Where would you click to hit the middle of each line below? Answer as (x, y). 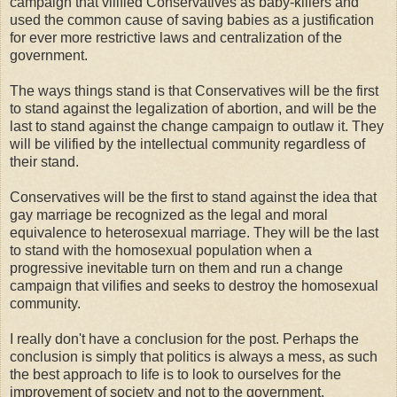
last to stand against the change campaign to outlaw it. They (197, 126)
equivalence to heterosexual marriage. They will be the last (194, 232)
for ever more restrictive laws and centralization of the (176, 37)
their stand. (44, 161)
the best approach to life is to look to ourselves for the (175, 374)
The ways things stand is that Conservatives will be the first (194, 90)
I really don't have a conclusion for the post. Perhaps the (184, 339)
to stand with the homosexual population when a (161, 250)
